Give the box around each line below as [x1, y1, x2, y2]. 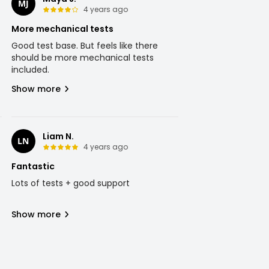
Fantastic [11, 160, 55, 172]
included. [11, 64, 49, 76]
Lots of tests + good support [11, 177, 130, 189]
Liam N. [42, 130, 74, 142]
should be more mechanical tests [11, 52, 154, 64]
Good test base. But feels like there [11, 40, 158, 52]
